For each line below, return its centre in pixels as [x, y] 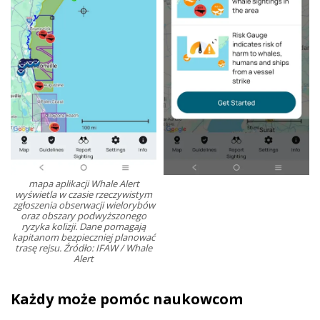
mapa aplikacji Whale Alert [84, 184]
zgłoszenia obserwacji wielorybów [84, 205]
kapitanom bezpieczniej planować [84, 237]
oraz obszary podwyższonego [84, 216]
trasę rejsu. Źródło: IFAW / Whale [84, 248]
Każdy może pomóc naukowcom [127, 299]
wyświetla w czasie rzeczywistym [84, 195]
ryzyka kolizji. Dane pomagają [84, 227]
